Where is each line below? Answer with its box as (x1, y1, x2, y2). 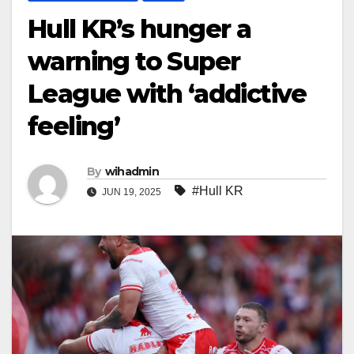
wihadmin (104, 164, 160, 179)
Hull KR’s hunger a (28, 13, 251, 44)
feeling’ (28, 110, 120, 141)
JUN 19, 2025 (100, 186, 164, 198)
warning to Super (28, 45, 240, 77)
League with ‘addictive (28, 77, 307, 109)
